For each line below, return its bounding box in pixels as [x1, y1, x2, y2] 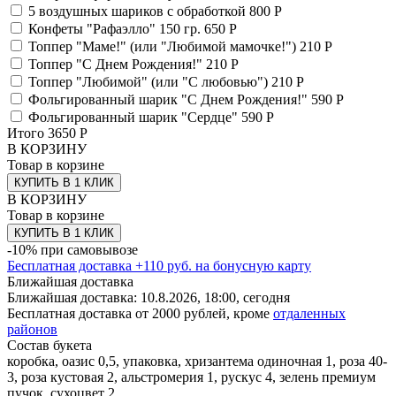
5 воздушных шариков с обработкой [28, 3, 249, 19]
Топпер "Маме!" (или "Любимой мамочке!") [28, 38, 300, 54]
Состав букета [7, 337, 92, 353]
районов [7, 321, 57, 337]
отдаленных [273, 305, 346, 321]
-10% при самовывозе [7, 241, 138, 257]
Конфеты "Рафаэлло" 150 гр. [28, 20, 204, 36]
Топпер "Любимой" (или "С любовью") [28, 73, 271, 89]
